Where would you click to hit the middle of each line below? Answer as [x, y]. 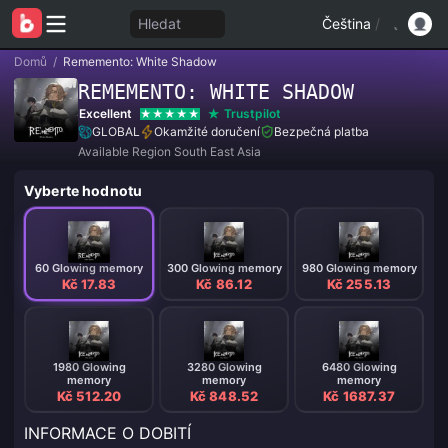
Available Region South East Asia [169, 151]
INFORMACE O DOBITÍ [107, 433]
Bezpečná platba [321, 131]
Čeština [346, 23]
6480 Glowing [359, 366]
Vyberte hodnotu [83, 190]
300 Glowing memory [224, 267]
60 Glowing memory [89, 267]
